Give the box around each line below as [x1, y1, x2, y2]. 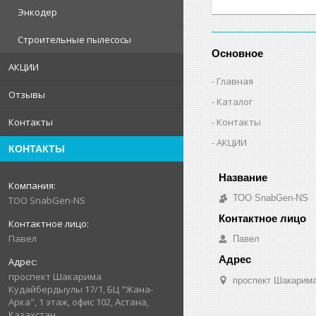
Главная [217, 74, 254, 87]
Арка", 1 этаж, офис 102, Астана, [8, 296, 149, 308]
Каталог [217, 95, 253, 108]
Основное [212, 47, 264, 59]
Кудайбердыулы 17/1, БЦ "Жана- [8, 283, 153, 296]
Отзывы [8, 88, 45, 101]
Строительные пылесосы [18, 33, 131, 46]
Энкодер [18, 6, 57, 18]
